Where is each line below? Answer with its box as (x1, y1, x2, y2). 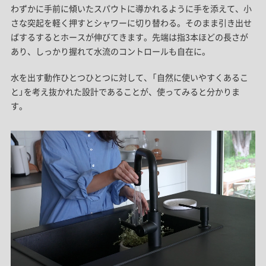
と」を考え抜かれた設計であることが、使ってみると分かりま (10, 85, 240, 98)
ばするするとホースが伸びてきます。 (10, 31, 152, 43)
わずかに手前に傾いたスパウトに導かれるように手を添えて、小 (10, 2, 252, 15)
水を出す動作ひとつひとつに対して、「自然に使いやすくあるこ (10, 71, 248, 84)
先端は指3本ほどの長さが (151, 31, 248, 43)
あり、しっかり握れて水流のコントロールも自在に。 (10, 45, 210, 58)
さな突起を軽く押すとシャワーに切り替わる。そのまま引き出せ (10, 17, 252, 29)
